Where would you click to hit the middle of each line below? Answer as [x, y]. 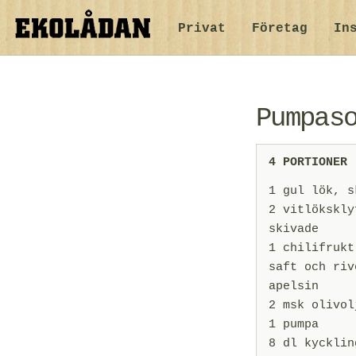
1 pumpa [294, 324]
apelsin [294, 286]
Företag [280, 29]
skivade [294, 229]
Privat [202, 29]
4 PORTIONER [308, 163]
